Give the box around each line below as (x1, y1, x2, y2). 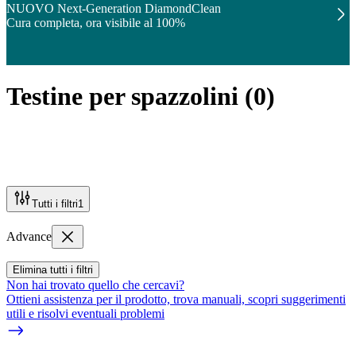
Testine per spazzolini (6, 82, 238, 111)
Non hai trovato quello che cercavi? (6, 277, 184, 292)
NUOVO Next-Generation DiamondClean (6, 2, 221, 15)
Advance (6, 229, 52, 243)
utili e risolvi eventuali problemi (6, 306, 164, 320)
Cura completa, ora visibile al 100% (6, 16, 185, 29)
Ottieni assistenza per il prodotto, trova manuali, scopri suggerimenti (6, 292, 346, 306)
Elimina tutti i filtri (13, 263, 93, 276)
